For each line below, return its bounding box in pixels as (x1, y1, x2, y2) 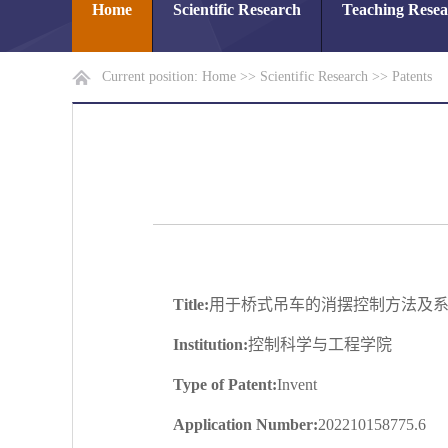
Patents (392, 69, 432, 84)
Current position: (102, 69, 202, 84)
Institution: (173, 336, 248, 353)
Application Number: (173, 416, 318, 433)
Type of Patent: (173, 376, 277, 393)
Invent (277, 376, 317, 393)
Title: (173, 296, 209, 313)
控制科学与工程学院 (248, 336, 392, 353)
